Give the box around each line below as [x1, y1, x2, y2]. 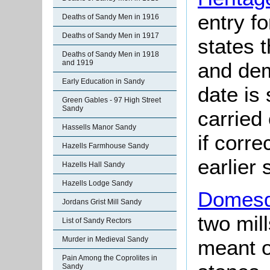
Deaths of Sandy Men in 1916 [62, 13, 159, 21]
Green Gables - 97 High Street [62, 96, 161, 104]
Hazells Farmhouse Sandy [62, 142, 149, 150]
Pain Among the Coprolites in [62, 254, 157, 262]
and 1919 [62, 58, 93, 67]
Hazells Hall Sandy [62, 160, 125, 169]
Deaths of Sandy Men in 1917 [62, 31, 159, 40]
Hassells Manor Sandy [62, 123, 136, 131]
